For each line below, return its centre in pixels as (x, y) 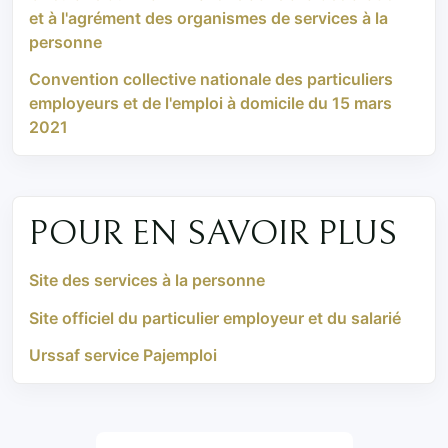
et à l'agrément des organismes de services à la (208, 17)
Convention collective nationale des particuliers (211, 79)
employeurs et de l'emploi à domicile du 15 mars (210, 103)
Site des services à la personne (147, 279)
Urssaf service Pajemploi (123, 355)
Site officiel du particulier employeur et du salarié (215, 317)
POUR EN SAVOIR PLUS (213, 234)
